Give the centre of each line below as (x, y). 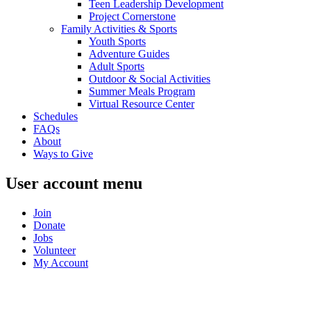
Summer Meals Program (142, 91)
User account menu (74, 183)
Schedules (56, 116)
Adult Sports (117, 66)
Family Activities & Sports (119, 28)
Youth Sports (117, 41)
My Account (61, 262)
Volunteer (54, 250)
